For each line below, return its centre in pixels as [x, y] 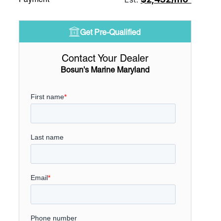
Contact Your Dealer [105, 58]
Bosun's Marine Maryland [105, 70]
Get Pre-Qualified [110, 32]
